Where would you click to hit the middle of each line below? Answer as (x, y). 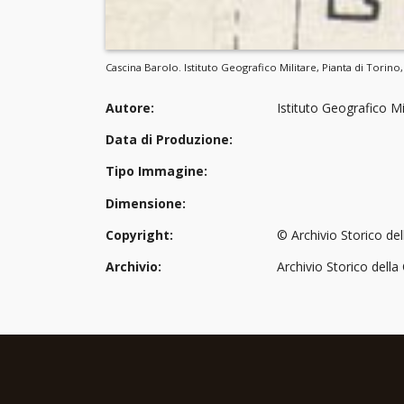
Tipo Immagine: (156, 171)
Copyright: (139, 234)
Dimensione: (146, 203)
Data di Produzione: (169, 140)
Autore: (130, 107)
